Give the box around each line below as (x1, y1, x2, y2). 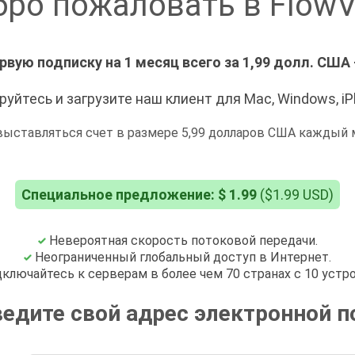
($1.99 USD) (257, 185, 334, 203)
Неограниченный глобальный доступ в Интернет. (32, 249, 331, 265)
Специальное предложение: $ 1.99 (21, 185, 257, 203)
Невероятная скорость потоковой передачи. (45, 232, 318, 248)
